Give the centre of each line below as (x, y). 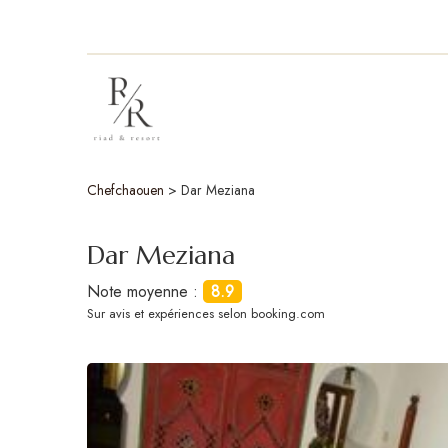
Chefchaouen (125, 189)
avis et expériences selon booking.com (217, 313)
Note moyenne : (145, 291)
